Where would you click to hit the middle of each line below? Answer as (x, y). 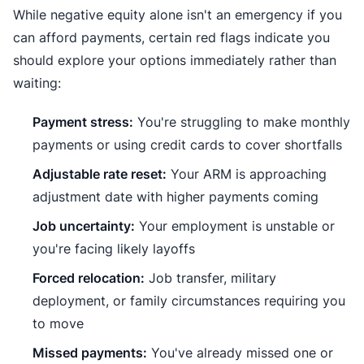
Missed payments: (90, 352)
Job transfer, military (210, 277)
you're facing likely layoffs (114, 248)
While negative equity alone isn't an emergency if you (178, 14)
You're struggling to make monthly (242, 121)
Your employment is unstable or (235, 225)
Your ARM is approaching (247, 173)
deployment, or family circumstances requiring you (189, 300)
